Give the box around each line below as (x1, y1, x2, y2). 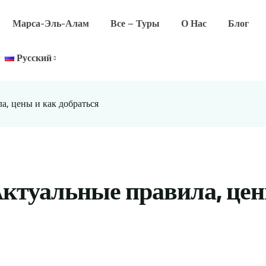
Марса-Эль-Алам (12, 14, 89, 32)
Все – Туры (110, 14, 160, 32)
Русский (17, 49, 52, 66)
